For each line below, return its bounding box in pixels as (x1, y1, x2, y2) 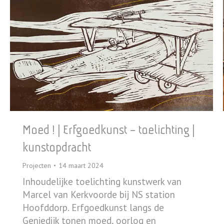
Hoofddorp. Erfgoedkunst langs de (22, 201, 164, 214)
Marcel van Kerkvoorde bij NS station (22, 188, 175, 201)
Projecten (22, 161, 51, 170)
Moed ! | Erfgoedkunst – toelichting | (22, 122, 195, 137)
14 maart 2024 (58, 161, 103, 170)
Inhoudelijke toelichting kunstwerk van (22, 175, 181, 188)
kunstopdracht (22, 140, 91, 155)
